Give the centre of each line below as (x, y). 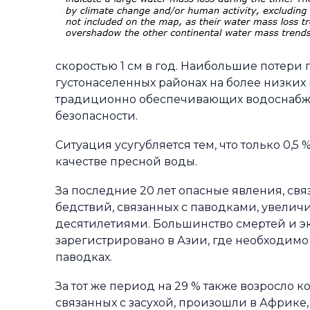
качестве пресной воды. (126, 162)
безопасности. (97, 116)
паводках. (84, 257)
